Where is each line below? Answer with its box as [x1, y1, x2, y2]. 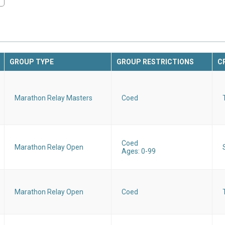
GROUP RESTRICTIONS [117, 58, 194, 66]
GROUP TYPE [10, 58, 54, 66]
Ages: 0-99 [122, 147, 156, 156]
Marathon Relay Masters [15, 94, 92, 102]
